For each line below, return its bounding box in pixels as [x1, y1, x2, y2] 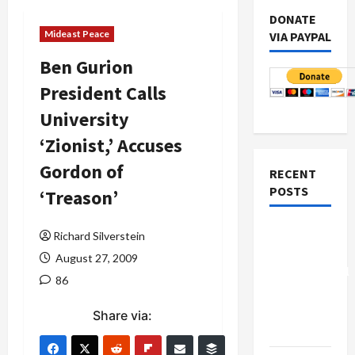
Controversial [269, 263, 349, 279]
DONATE [269, 11, 316, 27]
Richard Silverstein [53, 229, 145, 242]
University [40, 107, 129, 132]
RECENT [269, 166, 316, 181]
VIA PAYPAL [269, 29, 331, 44]
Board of [269, 223, 320, 239]
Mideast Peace [44, 28, 110, 40]
